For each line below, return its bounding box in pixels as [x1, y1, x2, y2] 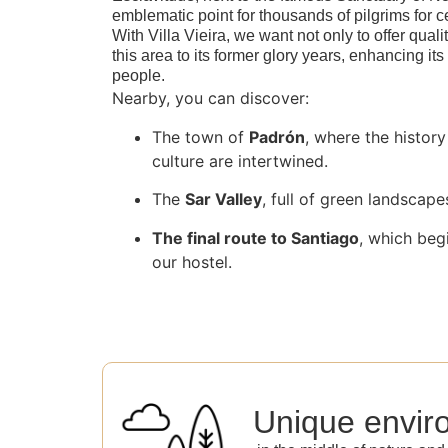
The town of [152, 126, 249, 147]
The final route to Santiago [152, 227, 359, 248]
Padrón [249, 126, 305, 147]
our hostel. [152, 251, 232, 272]
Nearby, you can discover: [112, 88, 309, 109]
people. [112, 67, 165, 85]
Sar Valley [185, 189, 262, 210]
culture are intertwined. [152, 150, 328, 171]
